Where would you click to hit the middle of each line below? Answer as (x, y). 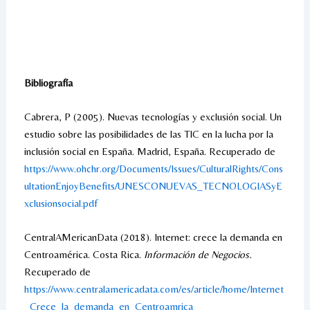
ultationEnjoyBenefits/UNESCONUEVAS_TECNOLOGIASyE (153, 185)
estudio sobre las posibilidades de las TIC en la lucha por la (148, 134)
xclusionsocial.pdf (61, 203)
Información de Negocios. (198, 254)
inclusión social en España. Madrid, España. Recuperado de (149, 151)
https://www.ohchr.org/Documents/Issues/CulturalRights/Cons (153, 168)
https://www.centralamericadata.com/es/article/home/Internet (154, 289)
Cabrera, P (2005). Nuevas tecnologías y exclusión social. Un (153, 116)
